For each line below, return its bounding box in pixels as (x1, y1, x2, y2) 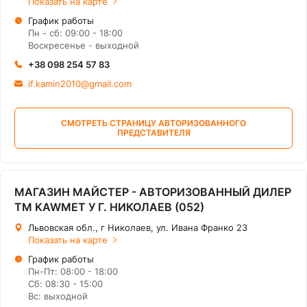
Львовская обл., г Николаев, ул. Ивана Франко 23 (28, 222, 247, 233)
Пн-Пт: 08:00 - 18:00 (28, 266, 118, 277)
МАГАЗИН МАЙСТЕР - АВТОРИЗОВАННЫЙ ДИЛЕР (14, 185, 291, 199)
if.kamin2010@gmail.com (28, 78, 132, 89)
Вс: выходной (28, 291, 88, 302)
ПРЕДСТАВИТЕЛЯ (116, 127, 191, 138)
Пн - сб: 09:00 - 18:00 (28, 27, 123, 38)
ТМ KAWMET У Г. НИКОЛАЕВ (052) (14, 200, 204, 214)
